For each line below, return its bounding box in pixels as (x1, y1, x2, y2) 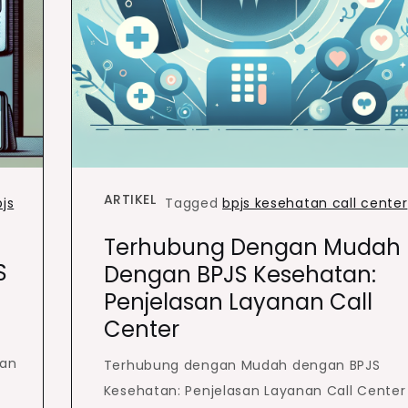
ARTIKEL (103, 189, 157, 209)
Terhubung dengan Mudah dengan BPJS (103, 355, 381, 374)
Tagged (165, 193, 223, 212)
